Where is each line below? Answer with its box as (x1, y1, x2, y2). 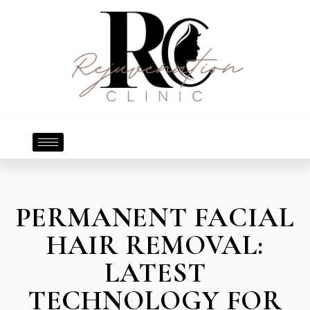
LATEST (104, 256, 206, 290)
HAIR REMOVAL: (46, 228, 264, 262)
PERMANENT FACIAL (15, 201, 295, 235)
